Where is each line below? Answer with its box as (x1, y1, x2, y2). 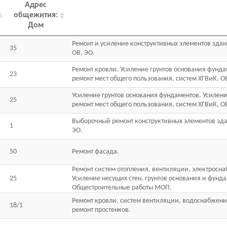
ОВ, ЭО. (72, 49, 95, 57)
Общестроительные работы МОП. (72, 184, 172, 192)
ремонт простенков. (72, 206, 131, 214)
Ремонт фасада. (72, 148, 119, 156)
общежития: (14, 11, 58, 19)
